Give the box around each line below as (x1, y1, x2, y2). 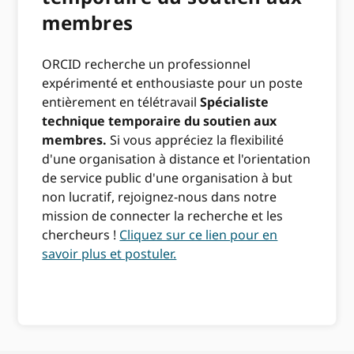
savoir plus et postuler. (42, 244, 177, 262)
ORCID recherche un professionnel (42, 55, 251, 73)
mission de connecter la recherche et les (42, 206, 284, 224)
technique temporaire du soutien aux (42, 111, 277, 130)
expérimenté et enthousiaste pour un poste (42, 73, 303, 92)
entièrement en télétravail (42, 92, 201, 111)
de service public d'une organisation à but (42, 168, 293, 186)
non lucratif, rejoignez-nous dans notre (42, 187, 277, 205)
